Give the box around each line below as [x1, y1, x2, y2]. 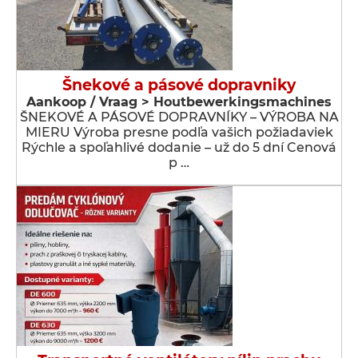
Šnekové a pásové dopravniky [62, 76, 296, 94]
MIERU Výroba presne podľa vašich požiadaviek [25, 125, 333, 140]
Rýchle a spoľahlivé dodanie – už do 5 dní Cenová [22, 140, 336, 155]
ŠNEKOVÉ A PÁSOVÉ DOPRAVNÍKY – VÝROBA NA [19, 109, 339, 125]
